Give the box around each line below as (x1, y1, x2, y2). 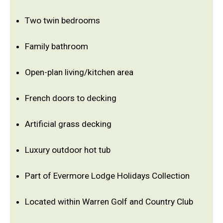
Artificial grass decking (25, 119, 111, 129)
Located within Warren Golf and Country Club (25, 197, 193, 207)
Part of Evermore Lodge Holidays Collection (25, 171, 190, 181)
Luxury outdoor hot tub (25, 145, 111, 155)
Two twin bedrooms (25, 15, 100, 26)
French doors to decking (25, 93, 116, 104)
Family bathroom (25, 41, 88, 52)
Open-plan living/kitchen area (25, 67, 133, 78)
